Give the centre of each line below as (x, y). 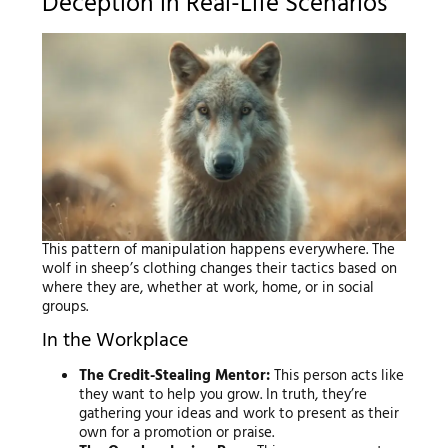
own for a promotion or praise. (177, 432)
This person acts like (337, 375)
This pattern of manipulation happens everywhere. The (218, 249)
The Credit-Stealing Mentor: (175, 375)
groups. (64, 306)
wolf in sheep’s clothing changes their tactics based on (219, 268)
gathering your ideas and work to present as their (239, 413)
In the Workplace (114, 340)
